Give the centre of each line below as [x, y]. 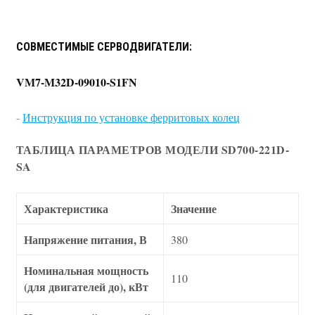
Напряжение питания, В [85, 240]
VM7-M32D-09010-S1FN [76, 82]
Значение [193, 209]
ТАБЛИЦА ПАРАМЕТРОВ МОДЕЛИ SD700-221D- [153, 150]
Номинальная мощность [86, 271]
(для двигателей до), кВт [86, 287]
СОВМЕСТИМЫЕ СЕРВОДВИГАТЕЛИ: [104, 47]
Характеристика [66, 209]
